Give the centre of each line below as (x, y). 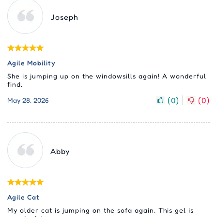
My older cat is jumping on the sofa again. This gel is (101, 210)
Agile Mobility (31, 62)
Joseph (64, 17)
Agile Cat (23, 197)
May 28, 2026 (28, 100)
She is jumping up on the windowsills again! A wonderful (107, 76)
